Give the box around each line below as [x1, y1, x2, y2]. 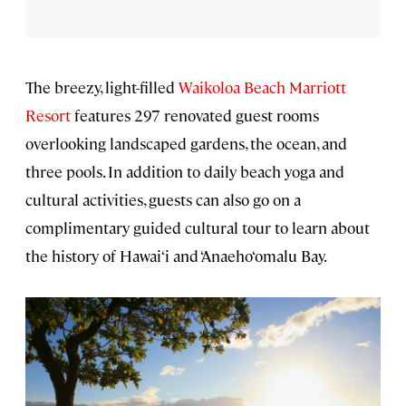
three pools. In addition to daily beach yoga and [25, 160, 344, 181]
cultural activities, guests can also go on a [25, 188, 301, 209]
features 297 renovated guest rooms [71, 104, 319, 125]
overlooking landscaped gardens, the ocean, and [25, 132, 347, 153]
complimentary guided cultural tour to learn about [25, 217, 370, 237]
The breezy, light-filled [25, 76, 175, 97]
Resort [25, 104, 71, 125]
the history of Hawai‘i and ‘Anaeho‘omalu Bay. [25, 245, 327, 266]
